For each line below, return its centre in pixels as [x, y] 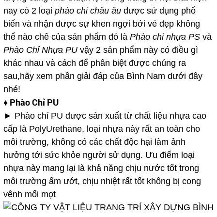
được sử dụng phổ [158, 11]
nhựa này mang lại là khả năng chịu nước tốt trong [101, 168]
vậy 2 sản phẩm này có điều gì [139, 50]
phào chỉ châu [82, 11]
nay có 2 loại [29, 11]
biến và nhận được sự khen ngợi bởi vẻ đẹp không [101, 24]
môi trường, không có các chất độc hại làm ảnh [94, 142]
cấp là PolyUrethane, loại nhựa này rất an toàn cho [101, 129]
